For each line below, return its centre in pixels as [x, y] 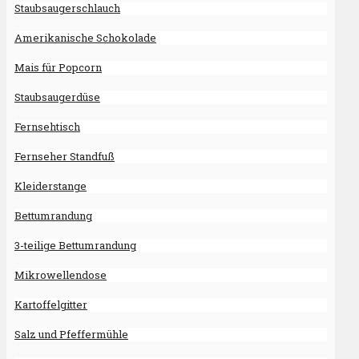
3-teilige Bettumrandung [75, 246]
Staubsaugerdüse [57, 97]
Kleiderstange [50, 186]
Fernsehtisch [47, 127]
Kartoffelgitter [51, 305]
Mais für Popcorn [58, 68]
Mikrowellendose [61, 275]
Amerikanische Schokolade [85, 38]
